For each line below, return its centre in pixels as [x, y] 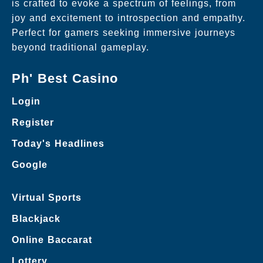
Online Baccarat [52, 240]
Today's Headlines [58, 143]
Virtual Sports [47, 197]
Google [30, 164]
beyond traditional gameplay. [80, 47]
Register [33, 122]
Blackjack [36, 218]
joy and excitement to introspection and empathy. [129, 18]
